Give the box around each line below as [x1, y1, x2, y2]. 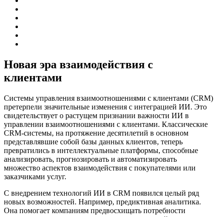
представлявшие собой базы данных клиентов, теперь [4, 137, 183, 146]
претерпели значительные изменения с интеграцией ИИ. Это [4, 102, 207, 111]
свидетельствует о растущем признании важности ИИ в [4, 111, 189, 120]
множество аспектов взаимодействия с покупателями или [4, 163, 196, 172]
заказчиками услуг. [4, 172, 66, 181]
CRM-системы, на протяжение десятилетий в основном [4, 128, 188, 137]
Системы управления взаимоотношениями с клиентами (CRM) [4, 93, 213, 102]
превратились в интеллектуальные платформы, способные [4, 146, 198, 155]
